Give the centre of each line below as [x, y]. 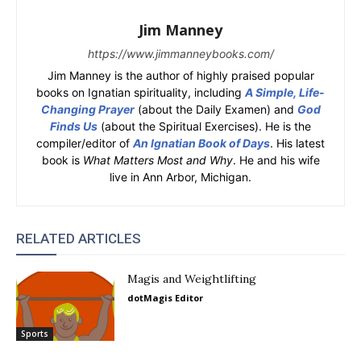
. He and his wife [276, 160]
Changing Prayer [87, 109]
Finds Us [74, 126]
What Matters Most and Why [158, 160]
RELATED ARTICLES [79, 239]
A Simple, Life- [285, 92]
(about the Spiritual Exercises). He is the [204, 126]
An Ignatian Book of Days [201, 143]
